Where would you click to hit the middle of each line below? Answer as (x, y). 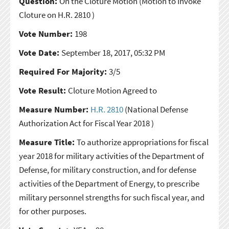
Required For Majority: (64, 71)
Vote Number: (47, 33)
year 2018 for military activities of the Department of (111, 156)
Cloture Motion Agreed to (112, 90)
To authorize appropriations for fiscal (142, 142)
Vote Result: (43, 90)
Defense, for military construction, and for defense (107, 169)
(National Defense (155, 109)
